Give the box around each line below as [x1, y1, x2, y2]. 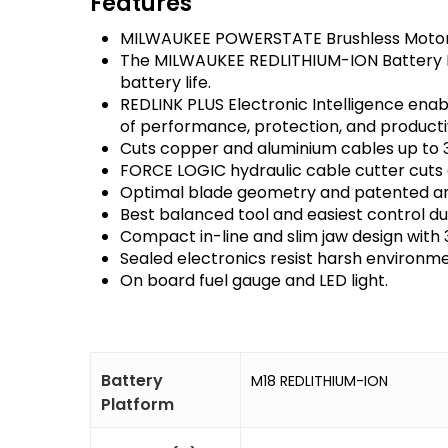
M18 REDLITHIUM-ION [251, 371, 388, 391]
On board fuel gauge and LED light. [120, 269, 388, 292]
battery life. [120, 71, 211, 94]
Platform [101, 393, 174, 416]
